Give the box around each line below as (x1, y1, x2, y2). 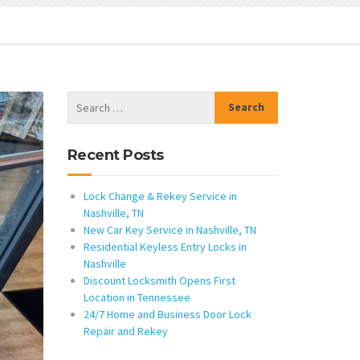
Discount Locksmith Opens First (83, 272, 235, 288)
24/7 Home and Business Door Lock (83, 306, 252, 321)
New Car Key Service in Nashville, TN (83, 222, 256, 237)
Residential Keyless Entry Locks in (83, 239, 247, 254)
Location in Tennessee (83, 289, 190, 305)
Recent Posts (67, 145, 164, 164)
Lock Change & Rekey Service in (83, 188, 237, 203)
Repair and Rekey (83, 323, 168, 338)
